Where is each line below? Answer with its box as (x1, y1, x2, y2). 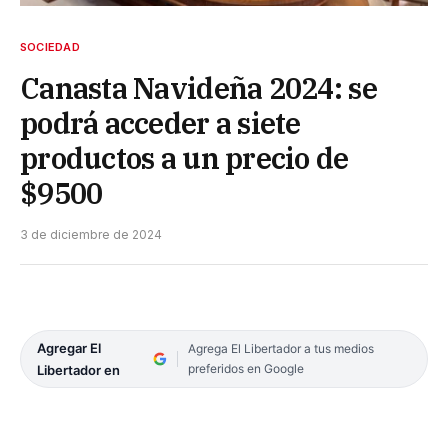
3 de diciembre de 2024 (20, 226, 162, 242)
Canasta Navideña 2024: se (20, 68, 377, 107)
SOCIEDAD (20, 39, 80, 54)
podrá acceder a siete (20, 103, 301, 142)
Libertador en (37, 361, 120, 378)
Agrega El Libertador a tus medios (187, 340, 374, 356)
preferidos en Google (187, 360, 304, 376)
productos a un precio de (20, 138, 349, 177)
